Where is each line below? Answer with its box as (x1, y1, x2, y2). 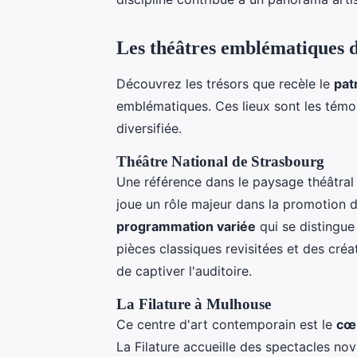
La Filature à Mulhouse (116, 295, 271, 312)
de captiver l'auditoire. (116, 262, 252, 279)
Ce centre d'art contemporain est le (116, 316, 336, 332)
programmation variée (116, 218, 256, 234)
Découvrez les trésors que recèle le (116, 75, 334, 92)
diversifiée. (116, 120, 182, 136)
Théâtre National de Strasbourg (116, 152, 324, 170)
